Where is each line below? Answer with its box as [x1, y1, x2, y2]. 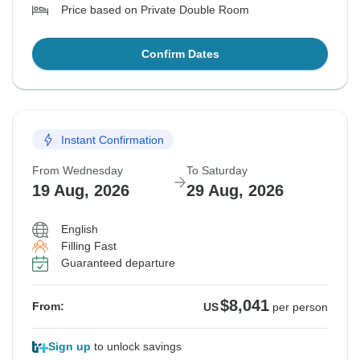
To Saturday [186, 164, 247, 178]
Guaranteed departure [61, 256, 175, 270]
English [61, 223, 98, 236]
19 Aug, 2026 [32, 182, 129, 200]
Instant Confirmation [61, 133, 164, 146]
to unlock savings [91, 340, 182, 354]
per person [272, 301, 328, 314]
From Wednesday [32, 164, 123, 178]
